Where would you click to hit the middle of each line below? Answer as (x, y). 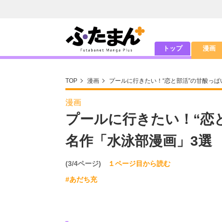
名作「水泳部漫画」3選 (139, 141)
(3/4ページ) (87, 163)
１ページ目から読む (139, 163)
